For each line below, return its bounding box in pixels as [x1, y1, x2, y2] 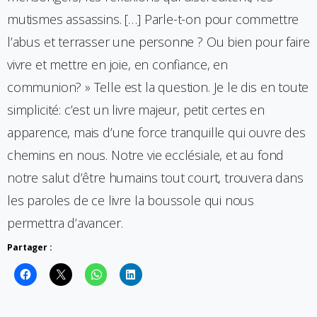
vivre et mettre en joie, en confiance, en [7, 56, 228, 74]
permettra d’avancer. [7, 214, 123, 232]
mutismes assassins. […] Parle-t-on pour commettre [7, 11, 299, 28]
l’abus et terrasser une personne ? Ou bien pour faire [7, 33, 310, 51]
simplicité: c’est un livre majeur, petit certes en [7, 101, 265, 119]
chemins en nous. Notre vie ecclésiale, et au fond [7, 146, 284, 164]
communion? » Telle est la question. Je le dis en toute [7, 79, 309, 96]
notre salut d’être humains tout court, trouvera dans [7, 169, 304, 187]
